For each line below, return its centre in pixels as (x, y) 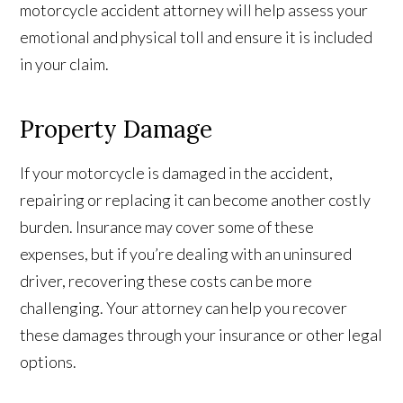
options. (49, 362)
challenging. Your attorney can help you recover (184, 308)
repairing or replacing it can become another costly (196, 200)
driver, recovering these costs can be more (166, 281)
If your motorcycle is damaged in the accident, (177, 173)
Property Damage (116, 130)
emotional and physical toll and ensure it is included (197, 37)
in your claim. (65, 64)
